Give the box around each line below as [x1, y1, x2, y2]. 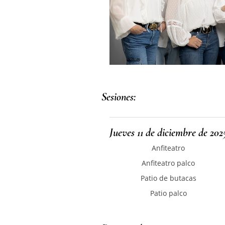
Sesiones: [101, 90, 136, 104]
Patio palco [150, 188, 187, 198]
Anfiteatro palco [142, 158, 195, 168]
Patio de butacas [140, 173, 196, 183]
